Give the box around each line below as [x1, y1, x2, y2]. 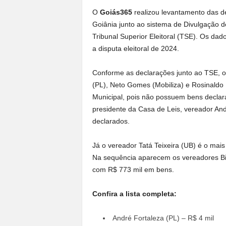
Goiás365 [99, 8, 134, 16]
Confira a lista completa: [92, 189, 177, 198]
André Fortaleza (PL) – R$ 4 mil [112, 213, 214, 222]
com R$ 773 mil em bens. [92, 165, 174, 174]
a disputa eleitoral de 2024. [92, 44, 179, 52]
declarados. [92, 117, 130, 125]
